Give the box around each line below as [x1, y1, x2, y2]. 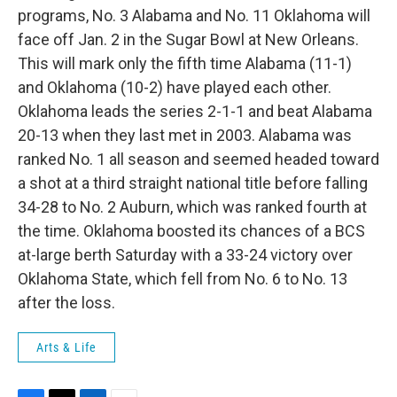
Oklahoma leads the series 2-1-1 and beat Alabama [18, 102, 372, 121]
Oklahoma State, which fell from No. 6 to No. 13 [18, 269, 347, 289]
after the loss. [18, 293, 115, 313]
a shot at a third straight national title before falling [18, 174, 368, 193]
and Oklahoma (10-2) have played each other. [18, 78, 331, 97]
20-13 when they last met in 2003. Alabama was [18, 126, 352, 145]
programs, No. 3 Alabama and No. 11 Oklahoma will [18, 6, 370, 26]
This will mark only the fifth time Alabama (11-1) [18, 54, 352, 74]
